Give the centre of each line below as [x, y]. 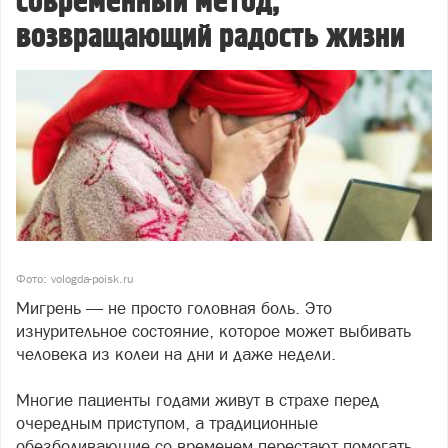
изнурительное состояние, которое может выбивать [213, 331]
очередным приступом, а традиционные [167, 423]
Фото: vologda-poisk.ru [74, 279]
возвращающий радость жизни [210, 37]
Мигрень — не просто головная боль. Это [174, 308]
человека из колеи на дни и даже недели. [178, 354]
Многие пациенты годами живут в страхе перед [197, 400]
